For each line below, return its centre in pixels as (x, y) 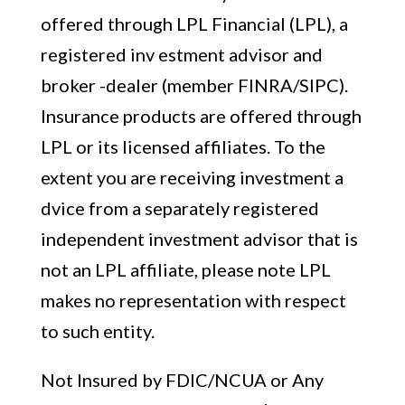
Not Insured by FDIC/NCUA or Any (182, 380)
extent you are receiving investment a (192, 177)
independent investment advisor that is (199, 239)
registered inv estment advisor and (181, 54)
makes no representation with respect (193, 300)
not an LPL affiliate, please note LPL (185, 269)
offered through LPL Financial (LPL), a (194, 24)
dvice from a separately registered (179, 208)
